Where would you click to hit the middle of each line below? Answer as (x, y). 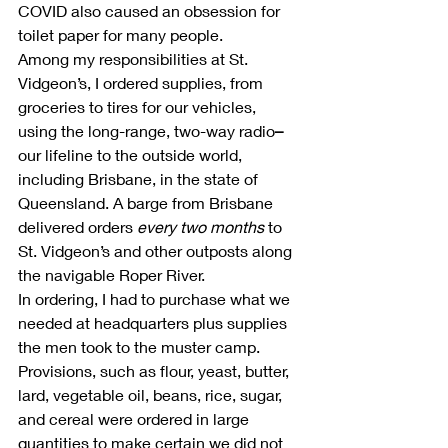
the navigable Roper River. (111, 274)
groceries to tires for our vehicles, (139, 106)
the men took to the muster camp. (141, 346)
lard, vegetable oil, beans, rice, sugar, (152, 394)
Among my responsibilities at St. (135, 58)
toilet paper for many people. (120, 34)
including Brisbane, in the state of (140, 178)
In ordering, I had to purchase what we (156, 298)
